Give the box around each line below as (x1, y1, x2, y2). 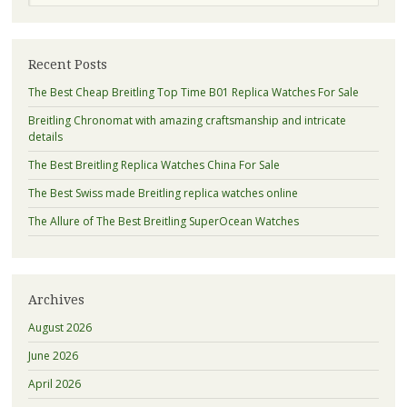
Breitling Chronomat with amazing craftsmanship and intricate (27, 112, 346, 128)
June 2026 (27, 348, 78, 364)
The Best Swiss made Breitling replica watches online (27, 184, 298, 201)
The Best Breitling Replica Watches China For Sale (27, 156, 280, 173)
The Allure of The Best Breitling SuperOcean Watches (27, 213, 299, 229)
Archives (27, 292, 84, 307)
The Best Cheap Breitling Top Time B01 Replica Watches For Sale (27, 84, 359, 100)
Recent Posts (27, 56, 107, 72)
